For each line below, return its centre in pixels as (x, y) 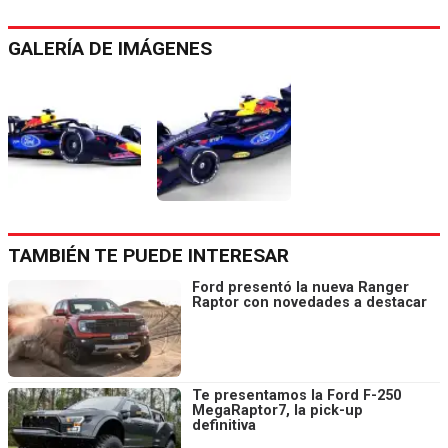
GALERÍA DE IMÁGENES (110, 48)
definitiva (224, 425)
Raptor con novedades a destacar (309, 302)
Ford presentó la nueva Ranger (300, 287)
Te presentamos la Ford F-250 (296, 395)
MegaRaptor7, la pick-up (277, 410)
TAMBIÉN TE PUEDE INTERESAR (148, 255)
